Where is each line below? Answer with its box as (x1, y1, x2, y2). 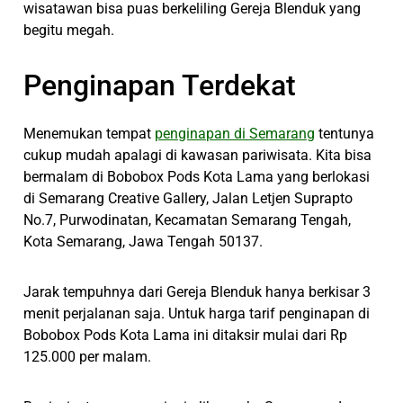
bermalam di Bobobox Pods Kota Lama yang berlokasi (23, 167, 371, 185)
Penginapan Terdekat (23, 67, 297, 103)
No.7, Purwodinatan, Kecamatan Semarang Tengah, (23, 210, 352, 228)
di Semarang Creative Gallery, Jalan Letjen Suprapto (23, 189, 354, 207)
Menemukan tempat (23, 124, 156, 142)
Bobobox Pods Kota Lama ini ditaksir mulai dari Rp (23, 326, 348, 344)
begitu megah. (23, 21, 115, 39)
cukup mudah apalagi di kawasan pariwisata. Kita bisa (23, 146, 372, 164)
